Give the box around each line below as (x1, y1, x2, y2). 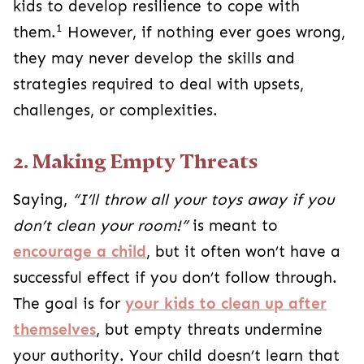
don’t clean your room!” (13, 217, 188, 235)
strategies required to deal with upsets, (13, 76, 304, 93)
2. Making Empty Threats (13, 150, 258, 173)
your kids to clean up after (125, 295, 327, 313)
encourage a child (13, 243, 146, 261)
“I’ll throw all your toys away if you (72, 191, 334, 209)
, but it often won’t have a (146, 243, 340, 261)
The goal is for (13, 295, 125, 313)
